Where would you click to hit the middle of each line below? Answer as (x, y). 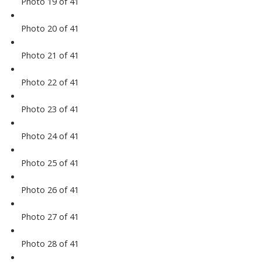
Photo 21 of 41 (50, 55)
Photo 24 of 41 (50, 136)
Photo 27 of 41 (50, 217)
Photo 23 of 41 (50, 109)
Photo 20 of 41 (50, 28)
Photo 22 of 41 (50, 82)
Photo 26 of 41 (50, 190)
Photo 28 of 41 (50, 244)
